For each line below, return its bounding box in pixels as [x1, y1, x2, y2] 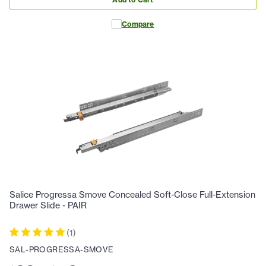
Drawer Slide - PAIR [9, 200, 87, 211]
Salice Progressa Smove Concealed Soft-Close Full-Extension [9, 189, 255, 201]
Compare [122, 20, 154, 29]
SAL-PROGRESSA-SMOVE [9, 244, 114, 254]
